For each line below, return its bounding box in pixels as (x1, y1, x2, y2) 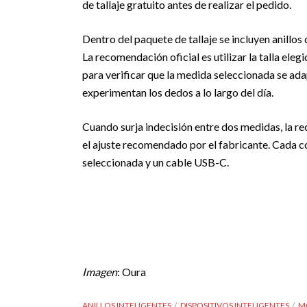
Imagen (82, 265, 117, 278)
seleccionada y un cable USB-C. (82, 156, 229, 169)
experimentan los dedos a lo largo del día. (82, 86, 273, 99)
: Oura (117, 265, 146, 278)
